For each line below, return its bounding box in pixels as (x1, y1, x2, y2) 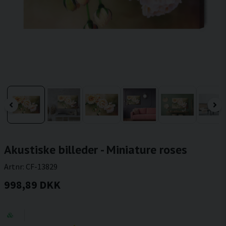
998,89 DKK (4, 178, 61, 192)
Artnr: (4, 161, 26, 172)
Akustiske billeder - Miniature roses (4, 142, 187, 157)
